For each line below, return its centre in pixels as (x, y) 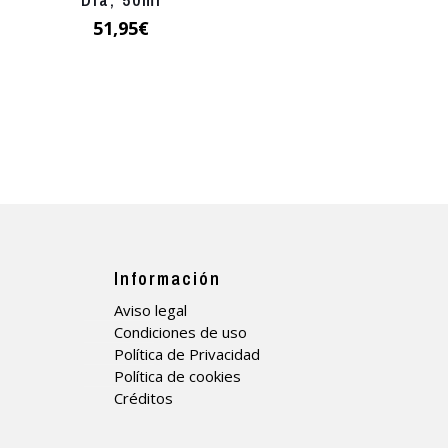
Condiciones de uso (180, 332)
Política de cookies (177, 376)
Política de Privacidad (187, 354)
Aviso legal (150, 310)
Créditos (143, 398)
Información (167, 279)
